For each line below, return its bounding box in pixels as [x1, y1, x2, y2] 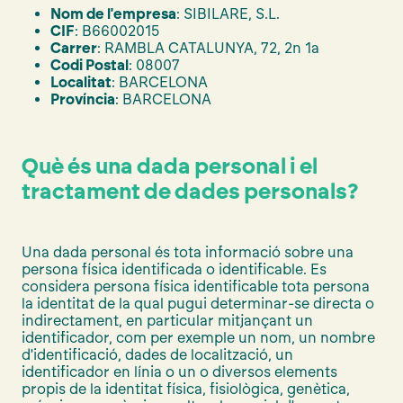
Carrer [50, 39, 97, 57]
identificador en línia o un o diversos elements [22, 363, 337, 381]
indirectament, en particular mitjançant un [22, 311, 313, 329]
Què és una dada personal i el [22, 152, 318, 179]
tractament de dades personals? [22, 177, 359, 204]
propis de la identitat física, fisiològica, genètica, [22, 380, 350, 398]
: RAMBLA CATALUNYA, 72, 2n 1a [97, 39, 319, 57]
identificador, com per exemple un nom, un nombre [22, 328, 375, 346]
